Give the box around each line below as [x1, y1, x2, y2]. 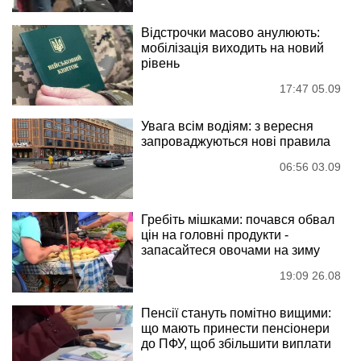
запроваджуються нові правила [141, 135, 330, 149]
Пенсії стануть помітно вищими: [141, 306, 331, 321]
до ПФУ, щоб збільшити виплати [141, 337, 331, 351]
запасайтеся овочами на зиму [141, 243, 320, 258]
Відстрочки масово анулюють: [141, 26, 320, 40]
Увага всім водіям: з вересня [141, 119, 313, 134]
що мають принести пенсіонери [141, 322, 330, 336]
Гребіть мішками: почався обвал [141, 213, 334, 227]
